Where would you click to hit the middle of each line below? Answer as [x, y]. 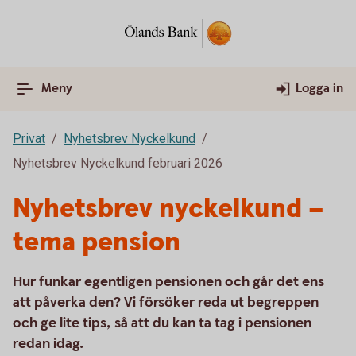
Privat [29, 139]
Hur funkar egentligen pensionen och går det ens [168, 282]
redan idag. [48, 344]
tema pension [97, 242]
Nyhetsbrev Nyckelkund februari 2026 [118, 163]
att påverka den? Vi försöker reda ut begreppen [166, 302]
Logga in [319, 89]
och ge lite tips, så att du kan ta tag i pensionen [162, 323]
